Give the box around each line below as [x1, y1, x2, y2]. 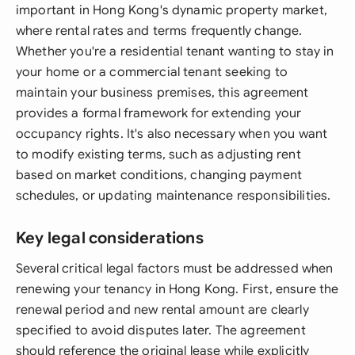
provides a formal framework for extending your [16, 105, 302, 121]
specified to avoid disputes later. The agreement [16, 323, 306, 338]
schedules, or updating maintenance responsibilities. [16, 188, 331, 204]
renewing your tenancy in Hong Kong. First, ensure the [16, 281, 339, 297]
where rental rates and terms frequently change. [16, 23, 303, 39]
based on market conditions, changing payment [16, 167, 303, 183]
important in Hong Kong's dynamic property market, [16, 2, 327, 18]
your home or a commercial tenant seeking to [16, 64, 288, 80]
